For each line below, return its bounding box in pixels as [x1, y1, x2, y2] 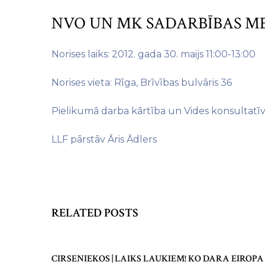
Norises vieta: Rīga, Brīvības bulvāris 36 [51, 77, 232, 88]
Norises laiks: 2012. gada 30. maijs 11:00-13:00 [51, 49, 256, 60]
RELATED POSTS [51, 205, 138, 221]
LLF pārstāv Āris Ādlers [51, 134, 157, 145]
